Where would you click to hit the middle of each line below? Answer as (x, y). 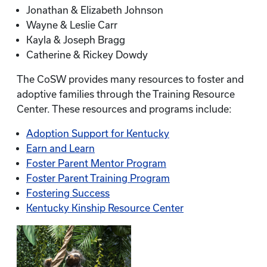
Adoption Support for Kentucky (98, 133)
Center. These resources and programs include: (125, 109)
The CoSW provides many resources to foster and (130, 79)
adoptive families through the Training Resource (126, 94)
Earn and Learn (60, 148)
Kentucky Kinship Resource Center (105, 208)
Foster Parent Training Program (98, 178)
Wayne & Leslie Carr (72, 25)
